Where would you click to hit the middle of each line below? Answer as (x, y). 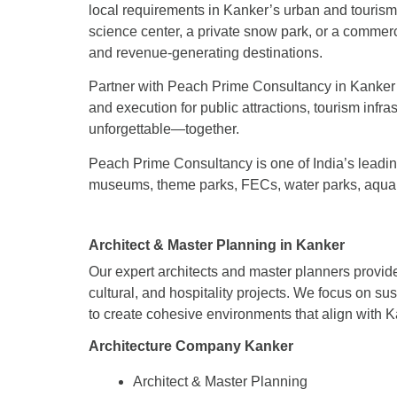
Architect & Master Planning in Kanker (217, 245)
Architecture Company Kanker (191, 346)
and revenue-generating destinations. (206, 52)
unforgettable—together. (164, 129)
